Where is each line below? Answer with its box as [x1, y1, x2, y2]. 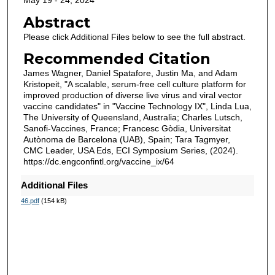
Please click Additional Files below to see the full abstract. [23, 31, 246, 42]
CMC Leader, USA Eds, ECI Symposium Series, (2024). [23, 145, 238, 156]
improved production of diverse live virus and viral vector [23, 90, 242, 101]
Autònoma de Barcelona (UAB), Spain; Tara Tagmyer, [23, 134, 230, 145]
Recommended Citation [23, 50, 211, 68]
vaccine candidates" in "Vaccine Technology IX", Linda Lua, [23, 101, 252, 112]
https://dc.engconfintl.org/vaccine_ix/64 [23, 157, 174, 167]
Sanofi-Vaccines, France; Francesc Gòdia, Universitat [23, 123, 231, 134]
